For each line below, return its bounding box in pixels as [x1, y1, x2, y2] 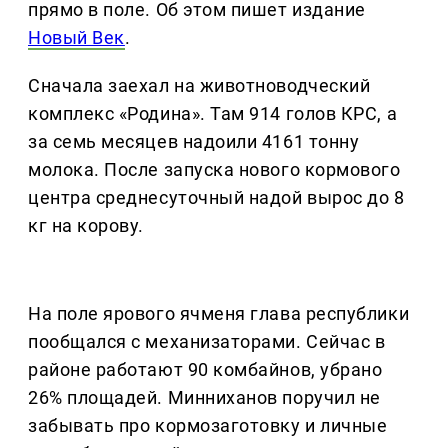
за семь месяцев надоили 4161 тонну [28, 131, 360, 153]
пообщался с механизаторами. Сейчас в [28, 331, 386, 353]
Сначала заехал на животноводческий [28, 75, 371, 97]
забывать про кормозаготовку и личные [28, 415, 388, 437]
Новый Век [28, 27, 125, 49]
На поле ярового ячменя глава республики [28, 303, 410, 325]
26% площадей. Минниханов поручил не [28, 387, 381, 409]
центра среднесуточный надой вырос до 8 [28, 187, 405, 209]
